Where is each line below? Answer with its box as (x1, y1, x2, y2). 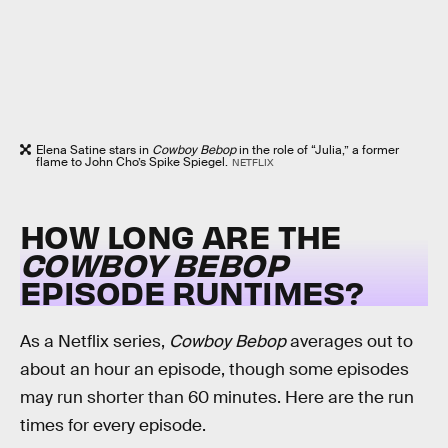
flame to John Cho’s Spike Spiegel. (36, 154, 228, 171)
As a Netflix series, (20, 330, 169, 352)
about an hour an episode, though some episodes (20, 358, 409, 380)
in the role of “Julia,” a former (236, 142, 399, 159)
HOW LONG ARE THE (20, 214, 342, 256)
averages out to (286, 330, 413, 352)
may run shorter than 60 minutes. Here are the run (20, 386, 414, 408)
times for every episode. (20, 414, 206, 436)
